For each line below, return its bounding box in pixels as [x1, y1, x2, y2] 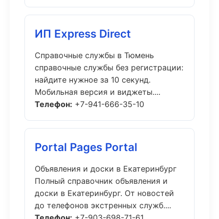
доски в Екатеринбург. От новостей [35, 188, 174, 198]
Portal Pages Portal [35, 140, 137, 153]
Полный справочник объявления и [35, 176, 168, 186]
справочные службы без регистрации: [35, 63, 183, 72]
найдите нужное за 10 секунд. [35, 75, 151, 85]
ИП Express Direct [35, 27, 131, 40]
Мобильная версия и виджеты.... [35, 87, 160, 97]
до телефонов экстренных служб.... [35, 200, 171, 210]
